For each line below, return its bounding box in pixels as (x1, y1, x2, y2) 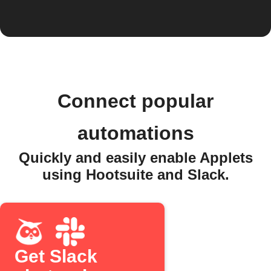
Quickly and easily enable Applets (18, 149, 253, 166)
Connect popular (57, 90, 214, 112)
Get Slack (15, 246, 97, 266)
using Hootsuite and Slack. (42, 166, 229, 183)
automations (77, 122, 194, 144)
